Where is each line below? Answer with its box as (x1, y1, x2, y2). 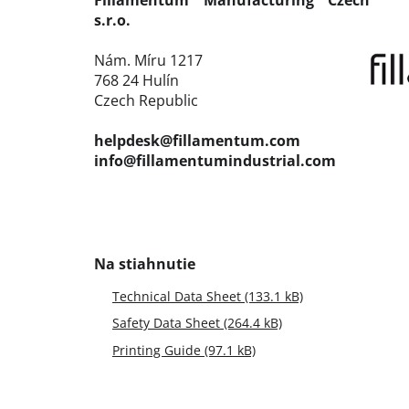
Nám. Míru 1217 (94, 50, 203, 71)
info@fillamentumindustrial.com (94, 151, 336, 172)
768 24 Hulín (94, 70, 179, 91)
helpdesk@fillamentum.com (94, 131, 300, 152)
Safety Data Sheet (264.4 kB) (112, 314, 282, 332)
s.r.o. (94, 10, 131, 31)
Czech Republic (94, 90, 198, 111)
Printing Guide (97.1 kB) (112, 341, 256, 359)
